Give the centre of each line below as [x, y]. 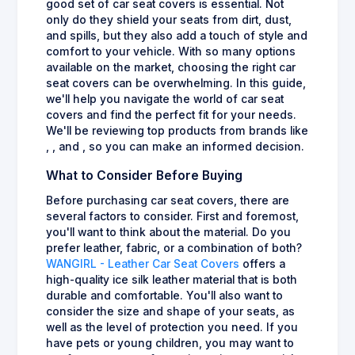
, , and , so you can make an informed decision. [175, 147]
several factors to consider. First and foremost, [172, 217]
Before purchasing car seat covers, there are [168, 201]
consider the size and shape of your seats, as [170, 312]
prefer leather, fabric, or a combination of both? [174, 248]
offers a [262, 264]
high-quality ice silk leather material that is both [172, 280]
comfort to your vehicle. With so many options [171, 52]
